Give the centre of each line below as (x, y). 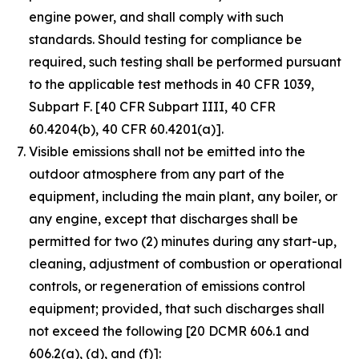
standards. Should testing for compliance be (165, 39)
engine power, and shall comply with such (156, 17)
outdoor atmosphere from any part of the (157, 174)
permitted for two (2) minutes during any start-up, (183, 241)
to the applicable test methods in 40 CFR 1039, (171, 84)
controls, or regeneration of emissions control (167, 286)
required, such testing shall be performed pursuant (185, 62)
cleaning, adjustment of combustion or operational (186, 264)
